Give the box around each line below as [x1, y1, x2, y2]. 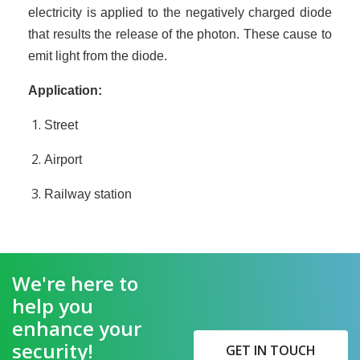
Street [44, 117, 78, 132]
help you [12, 292, 93, 319]
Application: [28, 83, 102, 97]
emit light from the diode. [28, 48, 167, 63]
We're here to [12, 269, 138, 297]
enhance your [12, 314, 141, 342]
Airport [44, 152, 82, 166]
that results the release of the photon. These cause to [28, 27, 332, 41]
